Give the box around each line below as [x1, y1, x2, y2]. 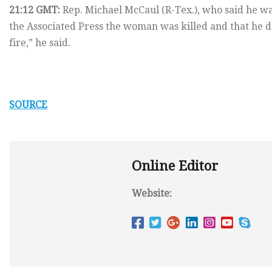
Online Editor [132, 158, 218, 174]
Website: [132, 188, 172, 200]
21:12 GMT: [9, 4, 60, 16]
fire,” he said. [9, 37, 70, 49]
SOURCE [9, 99, 47, 111]
